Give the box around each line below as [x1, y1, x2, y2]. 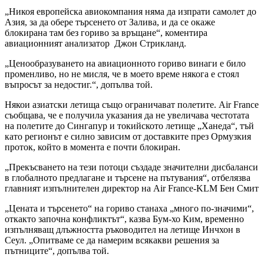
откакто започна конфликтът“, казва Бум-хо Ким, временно [5, 213, 244, 224]
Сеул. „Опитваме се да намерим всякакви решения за [5, 235, 219, 245]
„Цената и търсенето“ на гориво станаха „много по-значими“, [5, 203, 254, 213]
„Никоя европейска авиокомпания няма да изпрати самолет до [5, 6, 256, 16]
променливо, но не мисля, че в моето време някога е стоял [5, 68, 239, 79]
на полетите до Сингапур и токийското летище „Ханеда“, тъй [5, 120, 254, 131]
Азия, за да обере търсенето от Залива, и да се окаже [5, 16, 215, 27]
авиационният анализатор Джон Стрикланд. [5, 38, 186, 48]
